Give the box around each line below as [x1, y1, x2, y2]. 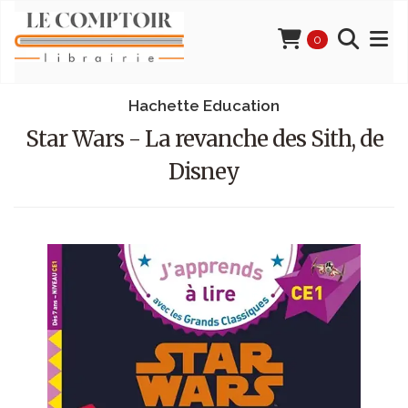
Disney [168, 158, 240, 186]
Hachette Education [128, 97, 280, 115]
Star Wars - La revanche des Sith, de [25, 125, 383, 153]
